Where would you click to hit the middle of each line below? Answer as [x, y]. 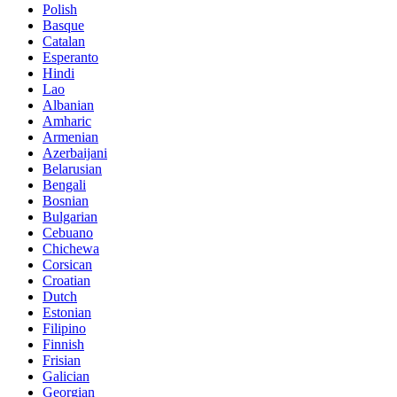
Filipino [64, 328]
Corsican [67, 264]
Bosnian [66, 200]
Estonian [67, 312]
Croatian [66, 280]
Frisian [62, 360]
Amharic [67, 121]
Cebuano [68, 232]
